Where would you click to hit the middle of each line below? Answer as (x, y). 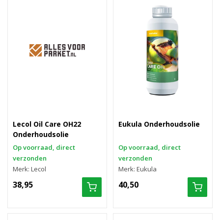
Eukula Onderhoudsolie (159, 124)
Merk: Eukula (137, 169)
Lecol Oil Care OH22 (47, 124)
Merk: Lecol (29, 169)
